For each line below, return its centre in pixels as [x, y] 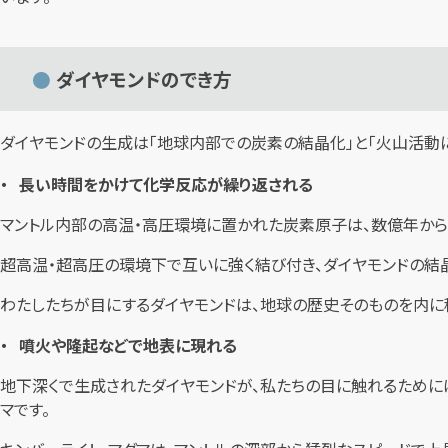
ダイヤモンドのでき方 [144, 79]
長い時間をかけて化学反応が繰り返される [166, 183]
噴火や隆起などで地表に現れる [128, 344]
